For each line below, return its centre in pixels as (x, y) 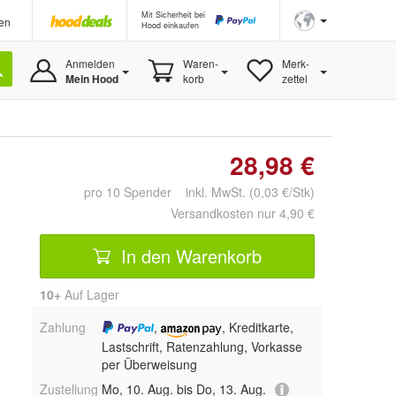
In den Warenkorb (189, 255)
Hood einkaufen (170, 25)
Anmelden (90, 63)
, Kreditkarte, (258, 327)
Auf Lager (90, 294)
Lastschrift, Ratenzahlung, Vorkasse (202, 346)
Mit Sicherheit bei (173, 15)
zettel (294, 78)
